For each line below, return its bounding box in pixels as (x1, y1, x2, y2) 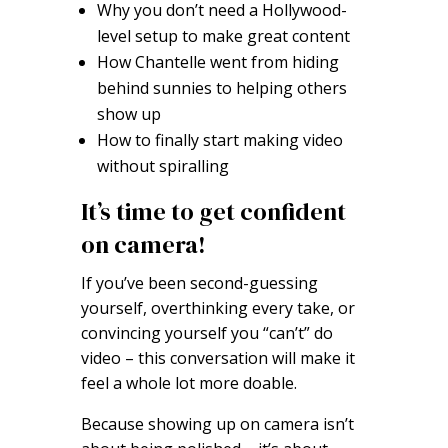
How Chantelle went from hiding (96, 51, 339, 74)
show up (96, 103, 161, 126)
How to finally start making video (96, 129, 343, 152)
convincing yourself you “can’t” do (80, 322, 333, 345)
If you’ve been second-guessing (80, 272, 318, 295)
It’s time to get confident (80, 195, 346, 229)
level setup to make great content (96, 25, 350, 48)
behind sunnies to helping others (96, 77, 347, 100)
